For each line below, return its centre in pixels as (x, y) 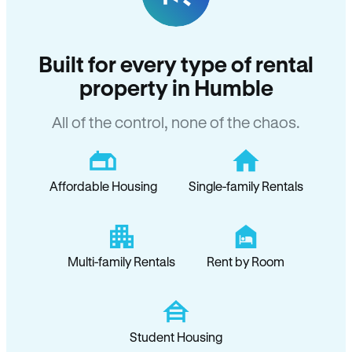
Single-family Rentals (246, 186)
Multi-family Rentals (121, 261)
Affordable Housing (103, 186)
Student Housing (176, 337)
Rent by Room (246, 261)
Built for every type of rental (176, 64)
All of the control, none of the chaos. (176, 122)
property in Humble (176, 87)
